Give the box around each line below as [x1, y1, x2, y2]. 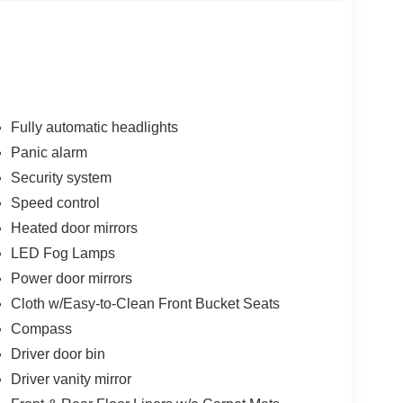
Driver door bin [10, 345, 105, 362]
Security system [10, 169, 112, 185]
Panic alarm [10, 144, 87, 160]
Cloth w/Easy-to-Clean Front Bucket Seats [10, 295, 280, 311]
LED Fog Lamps [10, 245, 115, 261]
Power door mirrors [10, 270, 132, 286]
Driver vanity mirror [10, 371, 131, 387]
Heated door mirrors [10, 219, 138, 236]
